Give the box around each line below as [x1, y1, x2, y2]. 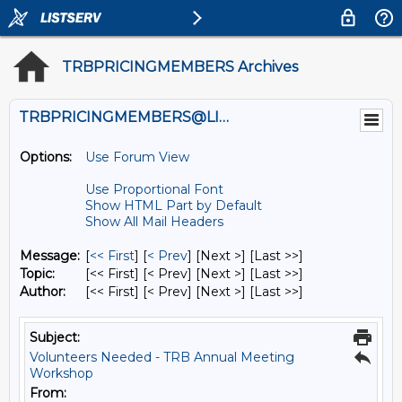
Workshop [30, 365, 93, 381]
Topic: [20, 266, 55, 282]
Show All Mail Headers [85, 214, 223, 230]
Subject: [30, 329, 80, 345]
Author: [20, 284, 66, 300]
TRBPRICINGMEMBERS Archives [62, 58, 298, 75]
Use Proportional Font [85, 181, 223, 197]
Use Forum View [85, 149, 189, 165]
